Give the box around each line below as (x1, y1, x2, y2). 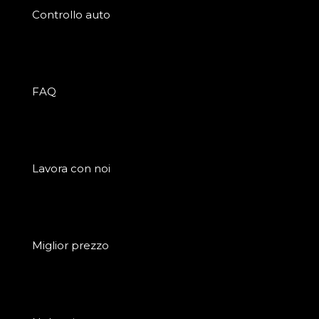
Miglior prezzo (32, 239, 109, 252)
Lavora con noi (32, 162, 110, 175)
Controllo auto (32, 8, 110, 21)
